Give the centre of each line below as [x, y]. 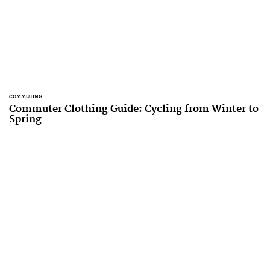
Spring [25, 119]
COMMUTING [26, 97]
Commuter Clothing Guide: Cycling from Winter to [134, 109]
